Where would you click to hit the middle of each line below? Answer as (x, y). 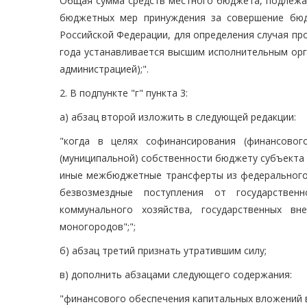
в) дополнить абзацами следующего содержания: (176, 275)
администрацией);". (104, 69)
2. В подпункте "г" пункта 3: (124, 93)
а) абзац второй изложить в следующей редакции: (178, 117)
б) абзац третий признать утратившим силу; (163, 251)
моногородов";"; (98, 227)
